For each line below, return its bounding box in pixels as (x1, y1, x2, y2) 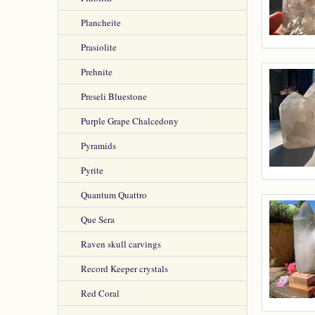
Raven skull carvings (81, 238, 161, 250)
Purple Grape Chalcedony (81, 115, 179, 127)
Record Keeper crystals (81, 262, 168, 275)
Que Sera (81, 213, 115, 226)
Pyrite (81, 164, 103, 176)
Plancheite (81, 16, 121, 29)
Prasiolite (81, 41, 117, 53)
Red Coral (81, 287, 120, 300)
